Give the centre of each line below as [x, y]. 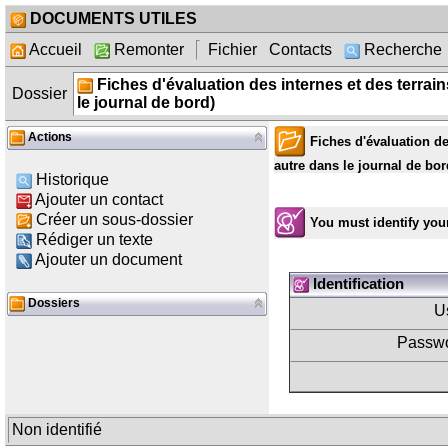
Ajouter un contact [99, 199]
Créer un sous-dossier [114, 219]
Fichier [234, 49]
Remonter [147, 49]
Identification [356, 284]
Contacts [302, 49]
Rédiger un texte [94, 239]
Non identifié [59, 429]
